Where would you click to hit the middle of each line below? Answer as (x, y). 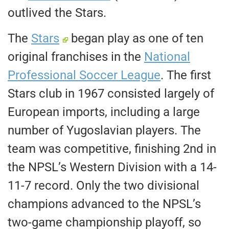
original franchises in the (76, 57)
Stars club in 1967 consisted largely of (111, 94)
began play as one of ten (136, 39)
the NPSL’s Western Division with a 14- (112, 167)
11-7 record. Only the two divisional (104, 186)
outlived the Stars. (57, 13)
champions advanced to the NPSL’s (104, 204)
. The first (186, 75)
